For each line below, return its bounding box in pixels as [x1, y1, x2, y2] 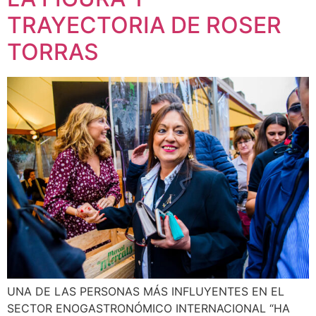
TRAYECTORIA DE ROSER [7, 11, 281, 39]
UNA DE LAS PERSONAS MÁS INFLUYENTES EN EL [7, 284, 284, 298]
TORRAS [7, 37, 99, 66]
